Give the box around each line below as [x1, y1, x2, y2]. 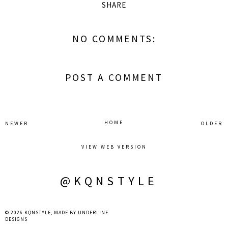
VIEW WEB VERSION [81, 144, 147, 151]
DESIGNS [5, 216, 27, 223]
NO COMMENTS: [72, 32, 156, 45]
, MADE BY [51, 209, 78, 216]
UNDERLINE [78, 209, 108, 216]
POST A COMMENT [65, 71, 163, 84]
